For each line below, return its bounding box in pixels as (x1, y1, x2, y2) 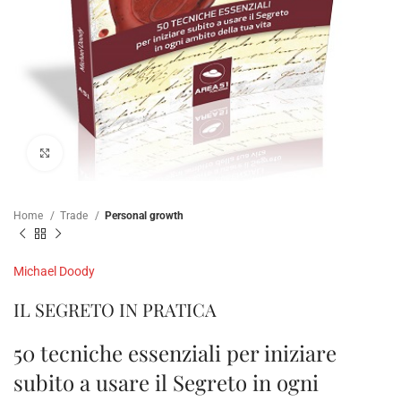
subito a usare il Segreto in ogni (13, 367, 319, 397)
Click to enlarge (63, 146, 142, 160)
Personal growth (105, 209, 183, 223)
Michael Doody (13, 263, 95, 278)
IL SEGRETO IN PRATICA (13, 296, 217, 321)
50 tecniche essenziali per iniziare (13, 337, 337, 367)
